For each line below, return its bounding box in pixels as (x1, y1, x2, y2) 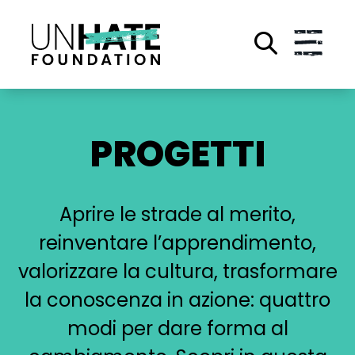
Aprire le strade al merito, (59, 201, 296, 227)
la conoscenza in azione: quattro (25, 287, 330, 313)
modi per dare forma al (67, 315, 288, 342)
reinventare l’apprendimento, (39, 230, 316, 256)
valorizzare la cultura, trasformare (17, 258, 338, 284)
